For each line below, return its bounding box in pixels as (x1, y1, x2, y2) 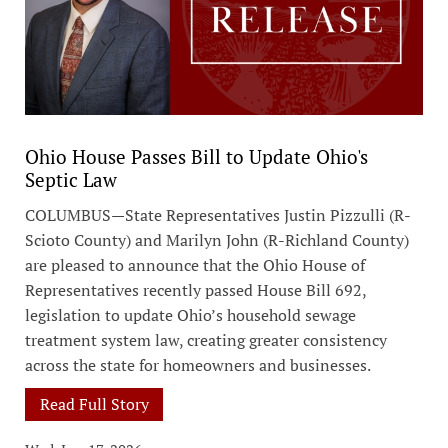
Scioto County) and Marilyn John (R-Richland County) (25, 228, 409, 251)
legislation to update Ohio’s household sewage (25, 303, 356, 326)
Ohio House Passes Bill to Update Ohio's (25, 143, 368, 169)
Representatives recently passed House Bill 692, (25, 278, 366, 301)
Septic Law (25, 166, 117, 192)
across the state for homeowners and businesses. (25, 353, 371, 376)
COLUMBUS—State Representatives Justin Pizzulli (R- (25, 203, 411, 226)
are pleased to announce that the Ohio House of (25, 253, 365, 276)
